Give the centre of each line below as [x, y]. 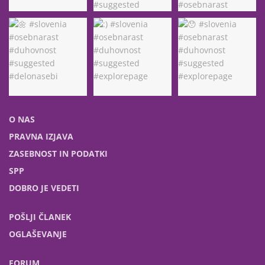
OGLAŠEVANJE [38, 234]
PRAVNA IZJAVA [41, 137]
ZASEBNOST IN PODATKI [58, 154]
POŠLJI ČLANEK [40, 217]
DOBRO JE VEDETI [44, 188]
